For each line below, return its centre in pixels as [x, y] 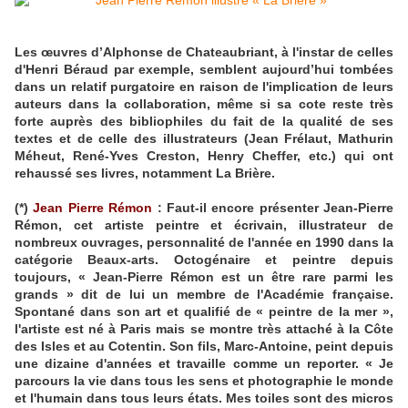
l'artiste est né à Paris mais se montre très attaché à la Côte [204, 329]
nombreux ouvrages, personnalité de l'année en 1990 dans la [204, 243]
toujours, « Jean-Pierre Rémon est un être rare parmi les [204, 277]
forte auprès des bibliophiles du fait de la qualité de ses [204, 122]
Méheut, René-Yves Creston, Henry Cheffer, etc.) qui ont [204, 156]
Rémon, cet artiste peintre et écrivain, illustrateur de [204, 225]
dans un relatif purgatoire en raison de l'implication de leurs [204, 87]
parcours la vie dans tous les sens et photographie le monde [204, 381]
